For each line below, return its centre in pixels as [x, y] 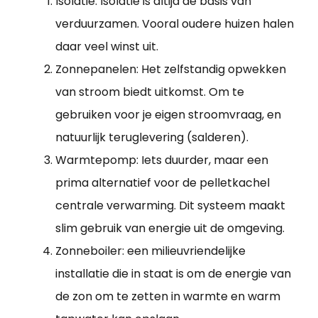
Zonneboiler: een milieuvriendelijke [150, 251]
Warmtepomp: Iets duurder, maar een [162, 160]
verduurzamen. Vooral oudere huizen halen [175, 23]
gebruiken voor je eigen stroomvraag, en [168, 114]
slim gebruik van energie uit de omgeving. [170, 228]
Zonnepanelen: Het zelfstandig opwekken [171, 69]
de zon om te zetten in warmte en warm [168, 296]
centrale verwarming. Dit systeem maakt [170, 205]
